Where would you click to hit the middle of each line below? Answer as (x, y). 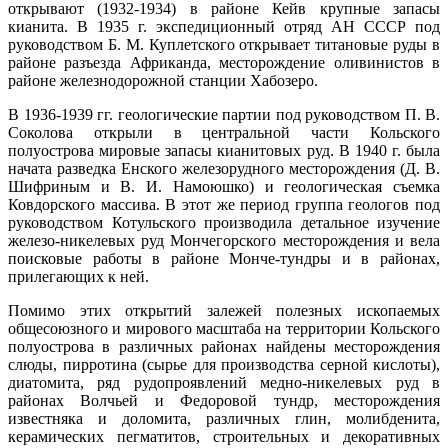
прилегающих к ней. (78, 276)
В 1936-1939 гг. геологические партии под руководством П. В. (224, 114)
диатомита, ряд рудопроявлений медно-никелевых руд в (224, 382)
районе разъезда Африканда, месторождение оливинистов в (224, 62)
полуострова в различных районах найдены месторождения (224, 346)
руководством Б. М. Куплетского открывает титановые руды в (224, 44)
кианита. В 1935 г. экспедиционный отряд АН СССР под (224, 26)
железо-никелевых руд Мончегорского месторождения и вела (224, 240)
